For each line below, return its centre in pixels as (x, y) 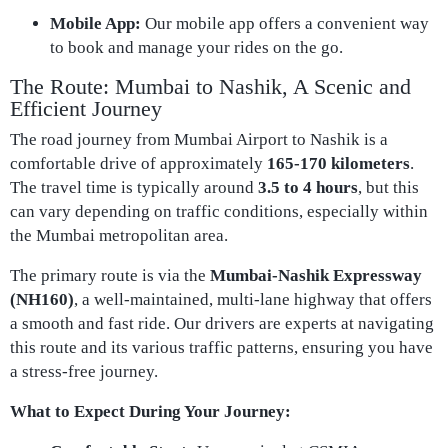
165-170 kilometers (338, 163)
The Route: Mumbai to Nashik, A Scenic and (210, 86)
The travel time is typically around (134, 187)
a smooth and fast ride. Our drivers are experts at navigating (222, 323)
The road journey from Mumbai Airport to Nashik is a (199, 139)
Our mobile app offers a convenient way (285, 23)
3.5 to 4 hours (308, 187)
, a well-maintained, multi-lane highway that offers (253, 299)
